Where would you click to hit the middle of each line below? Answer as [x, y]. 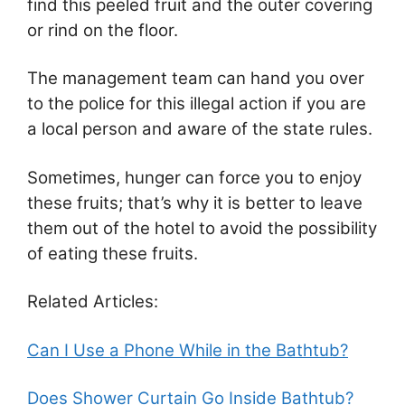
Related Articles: [93, 302]
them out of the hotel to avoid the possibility [202, 228]
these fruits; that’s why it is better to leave [195, 202]
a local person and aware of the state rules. [200, 129]
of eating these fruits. [113, 253]
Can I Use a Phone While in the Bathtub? [188, 350]
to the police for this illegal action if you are [197, 104]
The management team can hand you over [196, 79]
